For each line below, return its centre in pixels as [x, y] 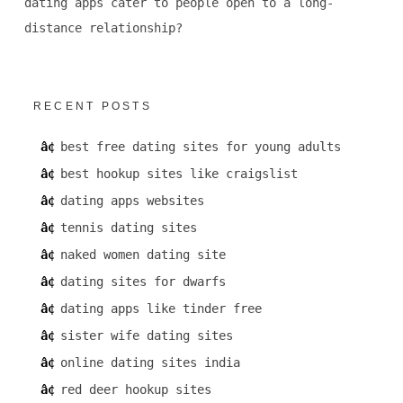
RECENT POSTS [92, 107]
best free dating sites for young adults [200, 147]
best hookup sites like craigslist [179, 174]
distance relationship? [103, 28]
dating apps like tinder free [161, 309]
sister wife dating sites [146, 336]
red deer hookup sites [135, 390]
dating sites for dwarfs [143, 282]
